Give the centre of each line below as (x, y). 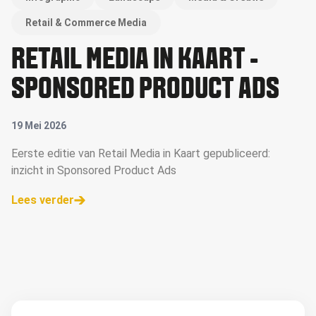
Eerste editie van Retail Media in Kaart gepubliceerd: (141, 153)
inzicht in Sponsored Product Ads (94, 170)
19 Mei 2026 (39, 126)
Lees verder (43, 200)
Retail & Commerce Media (86, 23)
